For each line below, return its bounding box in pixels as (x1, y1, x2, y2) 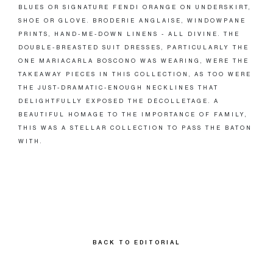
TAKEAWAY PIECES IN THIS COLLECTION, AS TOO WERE (18, 71, 252, 77)
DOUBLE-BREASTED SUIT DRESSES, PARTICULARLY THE (18, 44, 249, 51)
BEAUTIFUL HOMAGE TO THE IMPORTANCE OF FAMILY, (18, 111, 247, 118)
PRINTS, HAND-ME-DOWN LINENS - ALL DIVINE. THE (18, 30, 240, 37)
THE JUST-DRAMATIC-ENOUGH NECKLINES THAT (18, 84, 219, 91)
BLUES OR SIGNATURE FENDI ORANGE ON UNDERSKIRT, (18, 4, 251, 10)
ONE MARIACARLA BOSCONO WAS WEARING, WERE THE (18, 57, 249, 64)
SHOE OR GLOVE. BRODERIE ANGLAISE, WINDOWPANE (18, 17, 246, 24)
